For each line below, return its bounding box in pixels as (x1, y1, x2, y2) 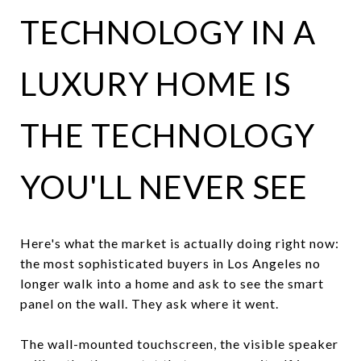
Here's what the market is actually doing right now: (20, 234, 339, 251)
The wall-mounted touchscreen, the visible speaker (20, 335, 338, 351)
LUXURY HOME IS (20, 64, 291, 103)
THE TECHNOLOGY (20, 116, 315, 155)
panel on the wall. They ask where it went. (20, 295, 279, 311)
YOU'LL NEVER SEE (20, 168, 308, 206)
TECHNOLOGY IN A (20, 13, 316, 52)
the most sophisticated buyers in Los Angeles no (20, 255, 321, 271)
